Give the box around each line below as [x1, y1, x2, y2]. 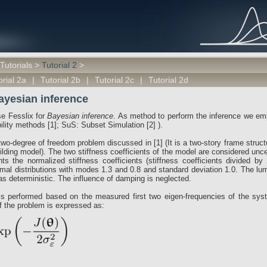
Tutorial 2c [95, 75, 134, 85]
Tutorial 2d [148, 75, 188, 85]
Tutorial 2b [41, 75, 80, 85]
